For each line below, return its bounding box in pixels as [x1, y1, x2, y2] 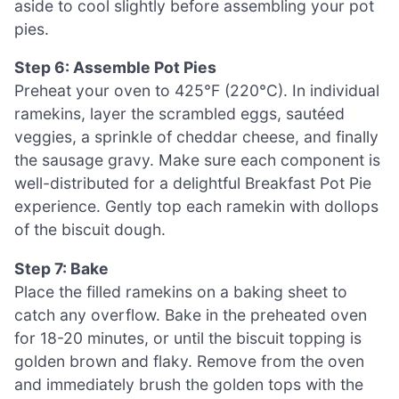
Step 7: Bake [14, 258, 109, 278]
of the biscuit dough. [14, 220, 166, 240]
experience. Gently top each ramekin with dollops [14, 197, 379, 216]
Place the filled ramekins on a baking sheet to [14, 281, 347, 301]
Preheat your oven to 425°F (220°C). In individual [14, 81, 379, 101]
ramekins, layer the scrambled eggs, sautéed [14, 104, 345, 124]
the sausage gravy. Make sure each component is [14, 151, 380, 170]
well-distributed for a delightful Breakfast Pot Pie [14, 174, 371, 193]
